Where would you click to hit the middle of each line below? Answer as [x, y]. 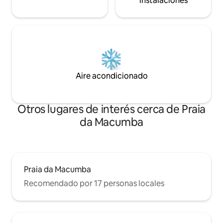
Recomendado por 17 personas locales [94, 183]
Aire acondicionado [111, 76]
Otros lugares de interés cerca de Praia [111, 109]
